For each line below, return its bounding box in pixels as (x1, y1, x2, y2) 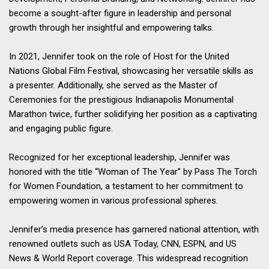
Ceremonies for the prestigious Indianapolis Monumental (9, 94, 234, 105)
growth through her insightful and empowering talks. (9, 22, 214, 33)
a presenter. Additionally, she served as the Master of (9, 79, 218, 91)
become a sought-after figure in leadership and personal (9, 7, 231, 19)
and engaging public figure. (9, 122, 113, 134)
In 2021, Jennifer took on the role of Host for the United (9, 50, 229, 62)
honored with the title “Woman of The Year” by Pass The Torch (9, 166, 257, 177)
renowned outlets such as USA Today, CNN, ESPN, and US (9, 238, 237, 249)
